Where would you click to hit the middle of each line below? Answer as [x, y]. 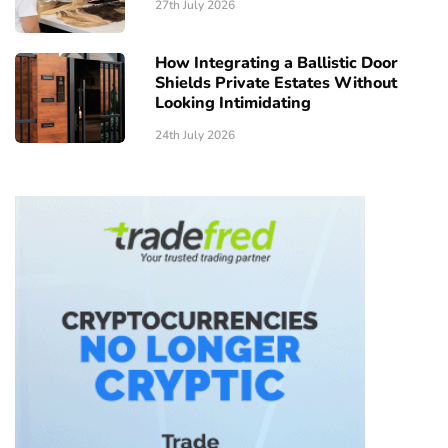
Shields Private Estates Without [276, 83]
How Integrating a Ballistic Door [276, 63]
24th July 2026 [195, 135]
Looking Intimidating [233, 103]
